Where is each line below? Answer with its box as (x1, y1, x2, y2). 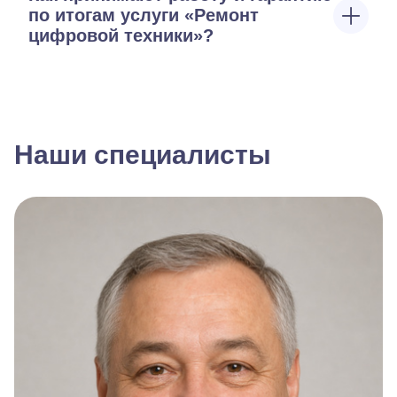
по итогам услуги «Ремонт (28, 5, 259, 25)
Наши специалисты (14, 140, 271, 169)
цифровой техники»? (28, 26, 214, 45)
